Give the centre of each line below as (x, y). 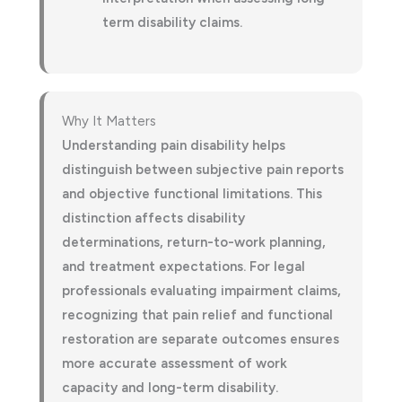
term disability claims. (172, 22)
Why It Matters (109, 121)
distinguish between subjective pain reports (203, 169)
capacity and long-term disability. (170, 387)
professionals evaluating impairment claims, (201, 290)
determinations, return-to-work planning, (194, 242)
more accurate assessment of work (175, 363)
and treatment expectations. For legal (184, 266)
